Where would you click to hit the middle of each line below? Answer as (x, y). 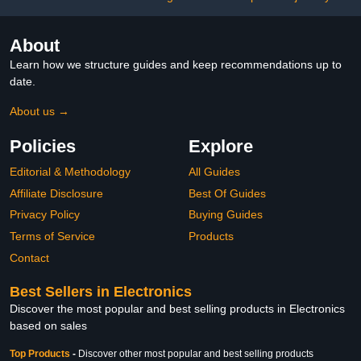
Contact (29, 257)
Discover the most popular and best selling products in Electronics (177, 309)
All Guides (214, 172)
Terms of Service (52, 236)
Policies (43, 147)
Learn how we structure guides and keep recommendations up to (176, 65)
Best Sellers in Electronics (101, 292)
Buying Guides (226, 215)
